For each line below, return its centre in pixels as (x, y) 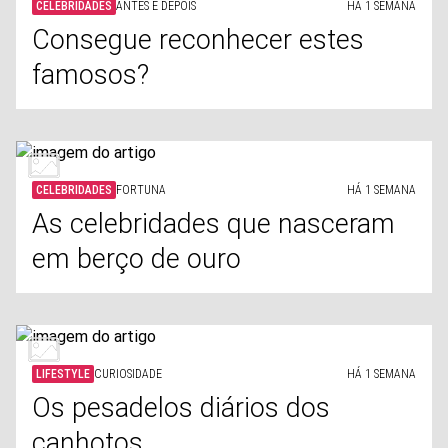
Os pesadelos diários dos (181, 408)
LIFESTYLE (63, 374)
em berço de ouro (136, 259)
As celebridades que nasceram (213, 224)
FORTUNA (141, 190)
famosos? (90, 75)
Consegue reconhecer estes (198, 40)
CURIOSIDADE (128, 374)
